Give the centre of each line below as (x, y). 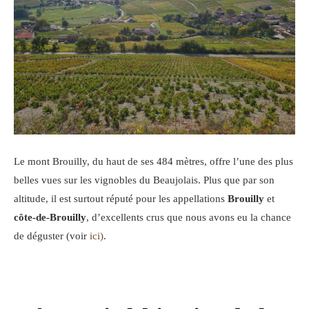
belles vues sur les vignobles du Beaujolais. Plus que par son (144, 180)
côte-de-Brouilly (50, 217)
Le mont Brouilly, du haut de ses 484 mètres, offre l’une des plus (153, 161)
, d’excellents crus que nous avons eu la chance (189, 217)
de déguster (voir (52, 236)
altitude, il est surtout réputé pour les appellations (121, 198)
